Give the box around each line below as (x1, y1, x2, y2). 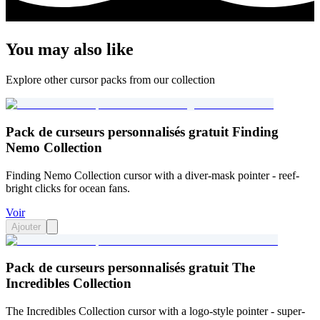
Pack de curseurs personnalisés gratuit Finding (6, 124, 279, 139)
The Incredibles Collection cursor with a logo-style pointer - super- (6, 304, 305, 317)
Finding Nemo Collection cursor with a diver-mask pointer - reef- (6, 169, 299, 181)
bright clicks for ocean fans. (6, 181, 130, 194)
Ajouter (11, 221, 41, 232)
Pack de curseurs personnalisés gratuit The (6, 260, 255, 276)
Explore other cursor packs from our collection (6, 74, 215, 86)
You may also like (6, 40, 134, 59)
